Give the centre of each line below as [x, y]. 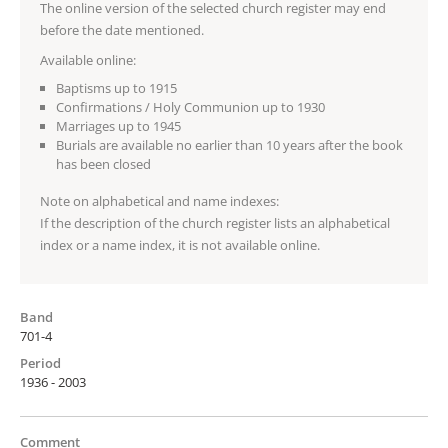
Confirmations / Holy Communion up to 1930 [190, 106]
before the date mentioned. [122, 29]
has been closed [103, 163]
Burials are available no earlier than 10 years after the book [229, 144]
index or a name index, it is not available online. [180, 244]
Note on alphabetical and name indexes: [159, 200]
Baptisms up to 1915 [116, 87]
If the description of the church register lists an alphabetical [215, 222]
